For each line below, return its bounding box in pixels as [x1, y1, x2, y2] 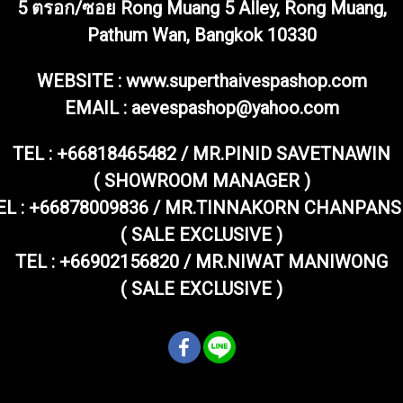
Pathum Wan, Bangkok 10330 [86, 23, 317, 46]
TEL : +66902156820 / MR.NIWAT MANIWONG [15, 250, 388, 273]
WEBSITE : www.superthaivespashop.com [36, 69, 367, 92]
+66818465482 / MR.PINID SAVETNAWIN [57, 142, 390, 165]
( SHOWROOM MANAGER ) [93, 169, 310, 192]
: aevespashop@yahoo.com [122, 96, 339, 119]
